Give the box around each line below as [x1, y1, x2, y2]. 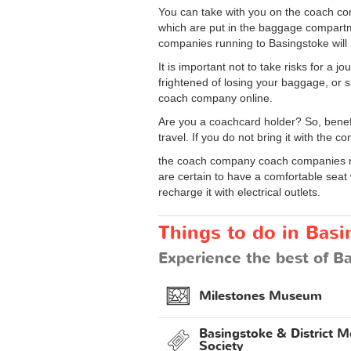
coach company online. [158, 91, 273, 104]
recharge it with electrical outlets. [158, 185, 320, 198]
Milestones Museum [199, 288, 322, 306]
